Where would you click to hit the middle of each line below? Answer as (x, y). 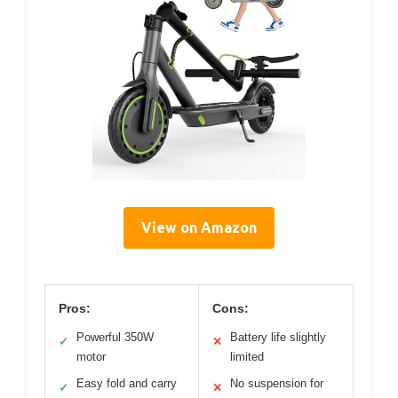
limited (247, 357)
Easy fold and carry (127, 384)
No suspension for (277, 384)
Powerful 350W (115, 338)
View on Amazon (199, 228)
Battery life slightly (278, 338)
